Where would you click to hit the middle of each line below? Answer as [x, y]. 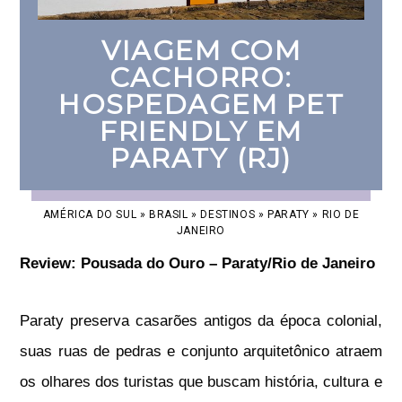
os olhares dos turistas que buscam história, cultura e [201, 382]
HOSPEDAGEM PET [201, 105]
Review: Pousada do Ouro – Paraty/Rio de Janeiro [198, 264]
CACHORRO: [201, 78]
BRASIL [169, 215]
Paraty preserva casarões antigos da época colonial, [201, 321]
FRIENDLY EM [201, 132]
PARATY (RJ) [201, 159]
